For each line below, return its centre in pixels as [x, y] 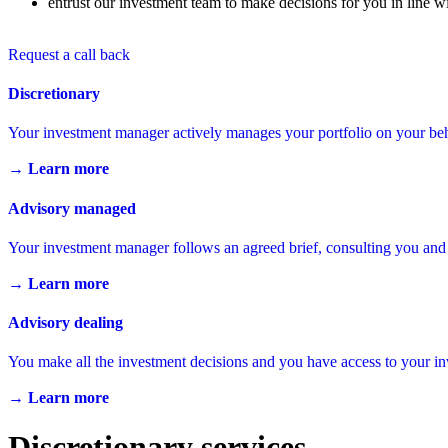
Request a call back [69, 54]
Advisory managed [72, 208]
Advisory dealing [65, 323]
